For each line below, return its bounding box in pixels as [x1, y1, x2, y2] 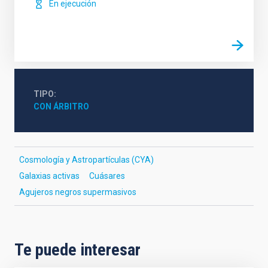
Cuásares [89, 171, 125, 181]
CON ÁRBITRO [33, 102, 89, 111]
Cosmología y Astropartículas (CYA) [19, 155, 154, 165]
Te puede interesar [14, 240, 141, 260]
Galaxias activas [19, 171, 80, 181]
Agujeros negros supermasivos [19, 187, 136, 197]
